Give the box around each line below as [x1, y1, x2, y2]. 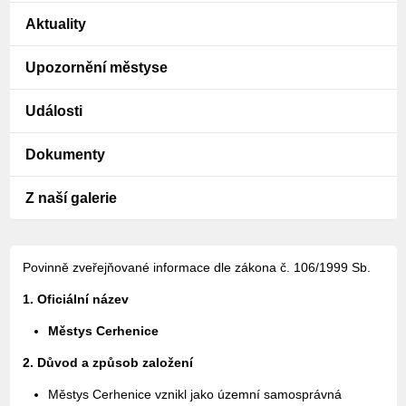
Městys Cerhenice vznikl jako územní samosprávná [47, 387, 342, 401]
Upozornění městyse [25, 60, 168, 75]
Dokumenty [25, 147, 105, 162]
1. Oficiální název [22, 292, 129, 306]
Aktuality [25, 16, 86, 32]
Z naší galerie [25, 190, 117, 206]
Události [25, 103, 82, 119]
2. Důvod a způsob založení [22, 355, 193, 370]
